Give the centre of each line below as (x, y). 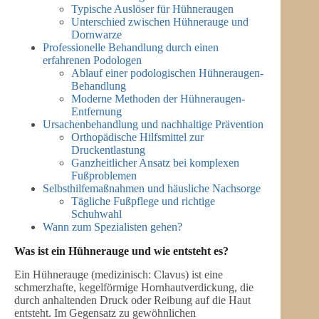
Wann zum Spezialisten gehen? (113, 227)
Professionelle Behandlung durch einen (131, 48)
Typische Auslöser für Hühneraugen (152, 9)
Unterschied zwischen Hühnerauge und (160, 22)
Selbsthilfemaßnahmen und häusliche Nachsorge (152, 189)
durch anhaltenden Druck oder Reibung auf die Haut (132, 300)
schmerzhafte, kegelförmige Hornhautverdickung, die (134, 288)
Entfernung (96, 112)
